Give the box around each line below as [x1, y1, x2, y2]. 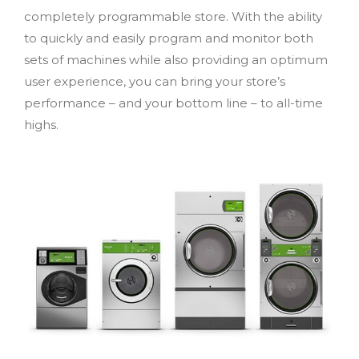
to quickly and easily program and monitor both [24, 30, 313, 46]
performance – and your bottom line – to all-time [24, 95, 323, 111]
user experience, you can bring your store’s [24, 73, 285, 89]
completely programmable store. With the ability [24, 8, 322, 24]
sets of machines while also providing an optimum [24, 51, 328, 67]
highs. [24, 116, 58, 132]
